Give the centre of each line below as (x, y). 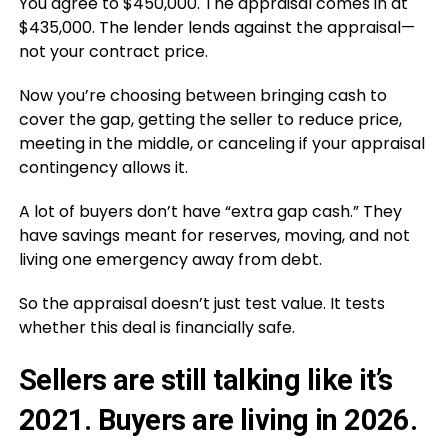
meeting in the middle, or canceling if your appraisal (221, 143)
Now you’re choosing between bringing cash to (202, 95)
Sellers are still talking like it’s (205, 379)
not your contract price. (113, 51)
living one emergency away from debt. (170, 259)
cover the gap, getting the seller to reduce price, (210, 119)
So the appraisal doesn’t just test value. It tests (201, 303)
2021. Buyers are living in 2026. (218, 419)
